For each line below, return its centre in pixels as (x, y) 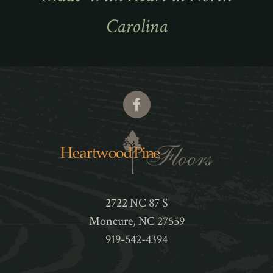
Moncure (111, 222)
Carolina (136, 27)
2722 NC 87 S (136, 203)
